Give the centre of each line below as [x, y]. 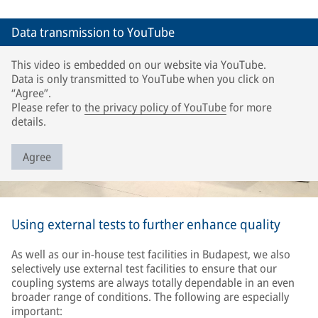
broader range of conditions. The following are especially [150, 297]
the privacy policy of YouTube [155, 107]
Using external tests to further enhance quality [146, 224]
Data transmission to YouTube [93, 32]
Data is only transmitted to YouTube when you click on [143, 79]
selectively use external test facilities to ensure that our [144, 268]
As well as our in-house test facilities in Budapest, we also [151, 254]
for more [249, 107]
